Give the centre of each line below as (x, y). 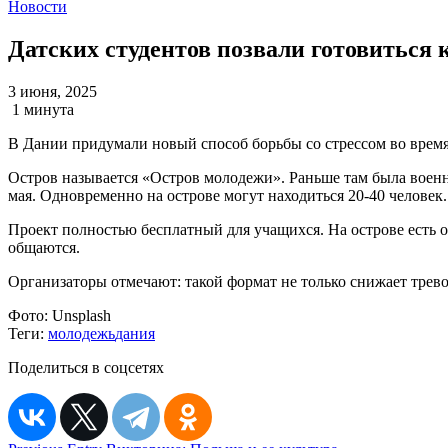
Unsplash (79, 315)
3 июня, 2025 (52, 91)
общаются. (44, 247)
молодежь (81, 333)
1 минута (43, 109)
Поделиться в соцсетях (86, 367)
